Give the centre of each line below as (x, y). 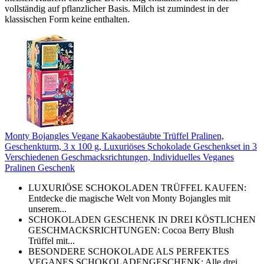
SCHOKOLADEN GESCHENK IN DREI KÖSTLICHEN (142, 219)
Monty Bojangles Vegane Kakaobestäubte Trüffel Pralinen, (114, 136)
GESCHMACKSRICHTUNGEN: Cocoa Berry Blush (131, 230)
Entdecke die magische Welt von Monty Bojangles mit (129, 198)
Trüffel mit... (52, 240)
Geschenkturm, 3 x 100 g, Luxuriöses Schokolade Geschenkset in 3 (131, 146)
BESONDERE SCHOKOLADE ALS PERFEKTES (129, 251)
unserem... (47, 209)
